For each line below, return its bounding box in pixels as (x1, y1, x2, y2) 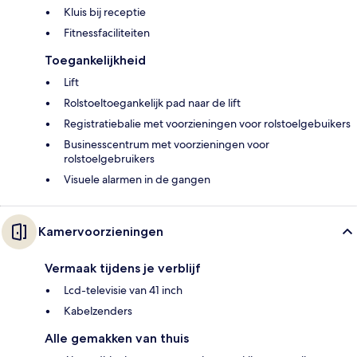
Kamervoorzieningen (38, 224, 163, 240)
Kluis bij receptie (64, 5, 146, 20)
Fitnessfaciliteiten (64, 25, 150, 41)
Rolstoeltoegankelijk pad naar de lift (64, 96, 241, 111)
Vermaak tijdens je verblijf (45, 261, 201, 277)
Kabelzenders (64, 304, 132, 319)
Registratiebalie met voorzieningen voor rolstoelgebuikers (64, 116, 351, 131)
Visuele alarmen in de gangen (64, 172, 210, 187)
